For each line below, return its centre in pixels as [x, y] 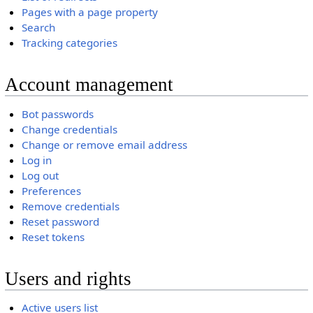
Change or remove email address [105, 144]
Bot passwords [58, 114]
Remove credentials [71, 206]
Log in [37, 160]
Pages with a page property [90, 12]
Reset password [61, 221]
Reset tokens [53, 236]
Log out [41, 175]
